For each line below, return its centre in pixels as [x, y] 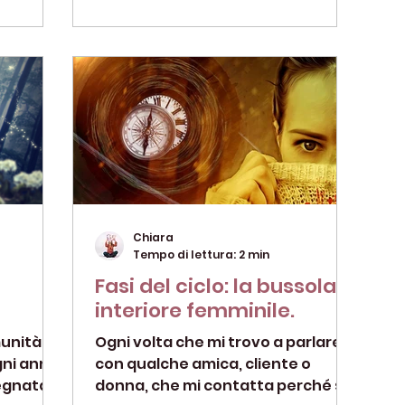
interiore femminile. [195, 310]
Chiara [153, 238]
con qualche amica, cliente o [203, 363]
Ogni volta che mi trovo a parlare [218, 342]
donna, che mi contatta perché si [221, 385]
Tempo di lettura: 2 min [201, 254]
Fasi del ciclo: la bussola [216, 286]
